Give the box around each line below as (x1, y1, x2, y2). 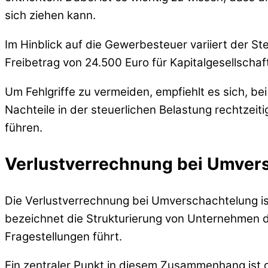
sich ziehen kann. (5, 8, 96, 23)
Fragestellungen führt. (5, 229, 122, 243)
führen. (5, 120, 42, 135)
